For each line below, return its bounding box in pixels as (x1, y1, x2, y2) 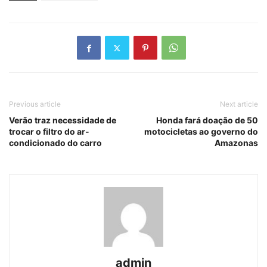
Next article (220, 100, 258, 109)
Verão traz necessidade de (9, 115, 116, 126)
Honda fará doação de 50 (156, 115, 258, 126)
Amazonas (215, 138, 258, 148)
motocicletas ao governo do (144, 126, 258, 137)
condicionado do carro (9, 138, 102, 148)
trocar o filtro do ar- (9, 126, 89, 137)
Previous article (9, 100, 61, 109)
